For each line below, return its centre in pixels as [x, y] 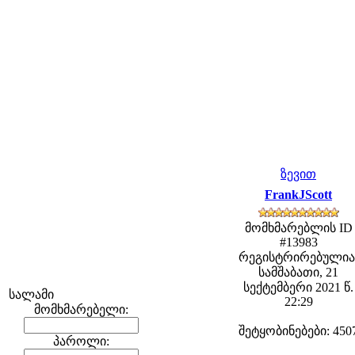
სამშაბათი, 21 [298, 272]
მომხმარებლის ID [298, 228]
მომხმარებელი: [81, 309]
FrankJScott [298, 195]
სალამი [31, 294]
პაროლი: [81, 341]
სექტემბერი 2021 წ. [298, 287]
